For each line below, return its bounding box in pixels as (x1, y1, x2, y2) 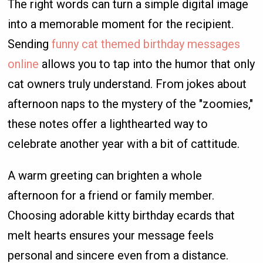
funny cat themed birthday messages (52, 36, 241, 51)
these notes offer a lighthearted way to (8, 116, 208, 131)
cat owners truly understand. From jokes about (8, 76, 247, 91)
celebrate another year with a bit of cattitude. (8, 136, 240, 151)
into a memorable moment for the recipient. (8, 16, 234, 31)
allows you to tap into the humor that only (39, 56, 255, 71)
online (8, 56, 39, 71)
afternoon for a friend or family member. (8, 188, 215, 203)
